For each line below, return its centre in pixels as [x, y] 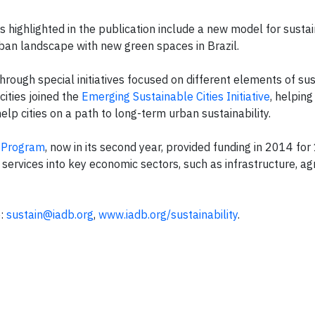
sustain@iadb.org [50, 214]
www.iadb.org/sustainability [168, 214]
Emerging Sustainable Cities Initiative [176, 96]
